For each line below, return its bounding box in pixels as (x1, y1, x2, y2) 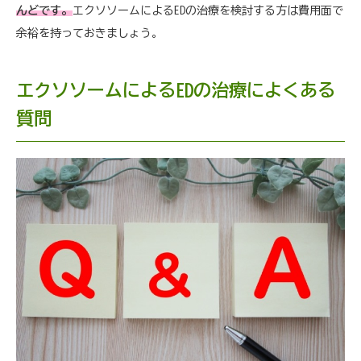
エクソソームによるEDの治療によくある (16, 81, 335, 100)
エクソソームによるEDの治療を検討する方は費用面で (73, 5, 343, 17)
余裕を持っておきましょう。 (16, 27, 163, 39)
